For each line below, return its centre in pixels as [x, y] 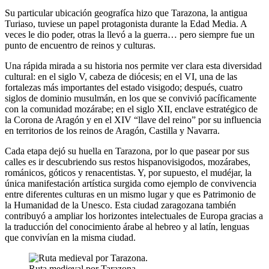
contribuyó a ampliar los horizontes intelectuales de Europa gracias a [134, 216]
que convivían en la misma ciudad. [70, 238]
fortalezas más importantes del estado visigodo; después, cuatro [124, 88]
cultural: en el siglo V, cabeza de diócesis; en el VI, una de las [121, 77]
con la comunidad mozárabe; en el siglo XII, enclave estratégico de [131, 109]
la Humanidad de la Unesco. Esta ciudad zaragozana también [120, 205]
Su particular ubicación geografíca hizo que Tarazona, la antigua [126, 13]
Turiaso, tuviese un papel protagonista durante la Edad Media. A [126, 24]
